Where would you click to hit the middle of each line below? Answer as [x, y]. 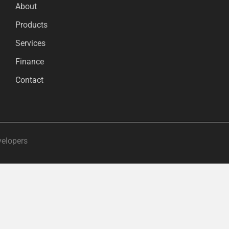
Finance [29, 61]
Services [30, 43]
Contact [29, 80]
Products [31, 25]
